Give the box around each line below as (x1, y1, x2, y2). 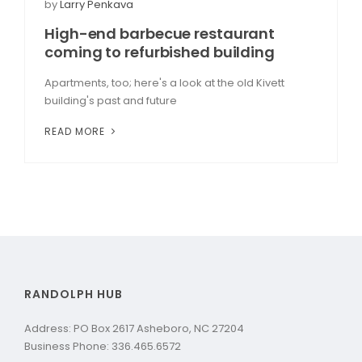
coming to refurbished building (44, 41, 275, 62)
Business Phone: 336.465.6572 (24, 338, 181, 354)
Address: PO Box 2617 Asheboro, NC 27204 (24, 320, 244, 336)
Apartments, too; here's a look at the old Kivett (44, 74, 284, 90)
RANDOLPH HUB (24, 285, 123, 302)
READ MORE (44, 124, 108, 138)
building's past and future (44, 92, 177, 108)
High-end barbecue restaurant (44, 23, 276, 44)
